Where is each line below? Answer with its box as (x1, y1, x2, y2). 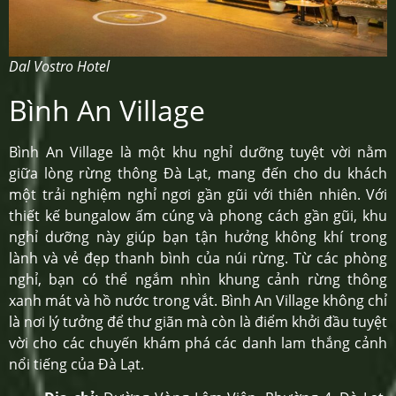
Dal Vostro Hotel (9, 56, 110, 76)
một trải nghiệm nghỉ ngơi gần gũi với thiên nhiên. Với (9, 184, 387, 204)
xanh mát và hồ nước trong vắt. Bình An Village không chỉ (9, 290, 387, 310)
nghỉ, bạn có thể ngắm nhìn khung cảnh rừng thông (9, 269, 387, 289)
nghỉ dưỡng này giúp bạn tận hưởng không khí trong (9, 226, 387, 247)
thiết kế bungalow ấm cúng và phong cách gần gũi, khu (9, 205, 387, 225)
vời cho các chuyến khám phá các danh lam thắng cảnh (9, 332, 387, 353)
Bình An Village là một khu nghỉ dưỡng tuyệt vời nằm (9, 141, 387, 162)
